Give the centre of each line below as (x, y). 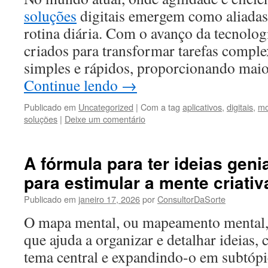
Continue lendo (73, 85)
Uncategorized (106, 107)
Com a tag (162, 107)
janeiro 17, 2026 (109, 199)
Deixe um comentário (105, 119)
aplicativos (202, 107)
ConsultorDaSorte (191, 199)
